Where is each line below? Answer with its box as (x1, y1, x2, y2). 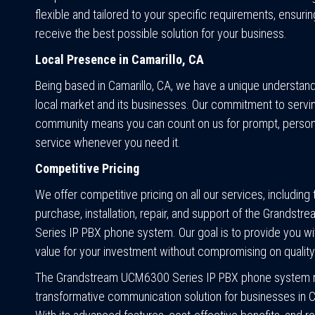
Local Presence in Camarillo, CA (35, 51, 204, 67)
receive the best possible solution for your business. (35, 25, 287, 41)
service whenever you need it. (35, 134, 181, 150)
